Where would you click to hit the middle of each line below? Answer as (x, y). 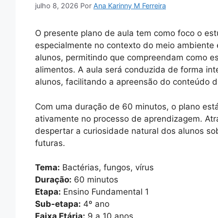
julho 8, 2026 (57, 6)
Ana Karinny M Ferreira (130, 6)
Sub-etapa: (58, 204)
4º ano (95, 204)
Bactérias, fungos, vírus (107, 168)
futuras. (50, 143)
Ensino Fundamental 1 (105, 192)
